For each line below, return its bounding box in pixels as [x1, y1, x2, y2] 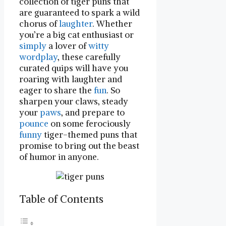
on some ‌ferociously [48, 118, 131, 130]
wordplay [19, 51, 58, 63]
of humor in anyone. [19, 151, 99, 163]
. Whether [92, 18, 132, 30]
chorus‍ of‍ [19, 18, 59, 30]
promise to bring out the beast [19, 140, 139, 152]
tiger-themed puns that [42, 129, 137, 141]
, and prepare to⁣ [61, 107, 125, 119]
